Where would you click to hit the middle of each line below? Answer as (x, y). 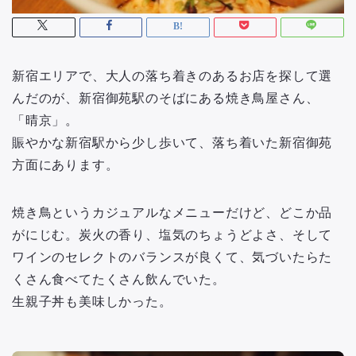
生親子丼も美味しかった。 (92, 302)
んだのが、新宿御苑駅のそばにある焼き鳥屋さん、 (166, 99)
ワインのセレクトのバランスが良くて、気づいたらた (172, 257)
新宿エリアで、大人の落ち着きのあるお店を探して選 (172, 76)
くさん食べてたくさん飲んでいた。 (119, 280)
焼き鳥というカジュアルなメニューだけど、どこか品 (172, 213)
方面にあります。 (66, 165)
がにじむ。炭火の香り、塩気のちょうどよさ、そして (172, 235)
